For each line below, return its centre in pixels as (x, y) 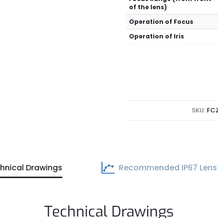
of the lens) (148, 7)
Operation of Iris (157, 36)
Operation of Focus (161, 22)
